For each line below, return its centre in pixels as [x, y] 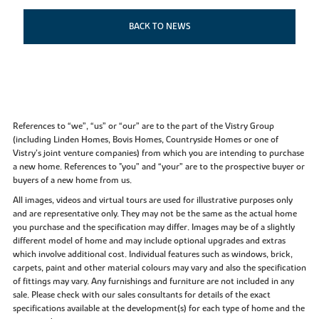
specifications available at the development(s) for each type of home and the [158, 309]
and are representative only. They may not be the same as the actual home [155, 214]
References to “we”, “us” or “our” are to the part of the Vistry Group [143, 126]
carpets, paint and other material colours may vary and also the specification [159, 268]
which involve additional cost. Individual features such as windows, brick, [152, 255]
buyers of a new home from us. [72, 181]
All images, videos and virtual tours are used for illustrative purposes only [152, 200]
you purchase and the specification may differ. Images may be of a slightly [153, 228]
